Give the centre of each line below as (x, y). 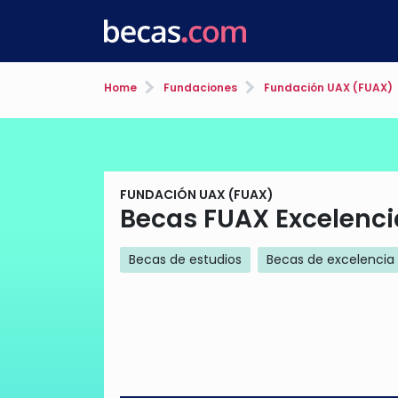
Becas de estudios (185, 259)
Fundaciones (199, 88)
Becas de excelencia (330, 259)
